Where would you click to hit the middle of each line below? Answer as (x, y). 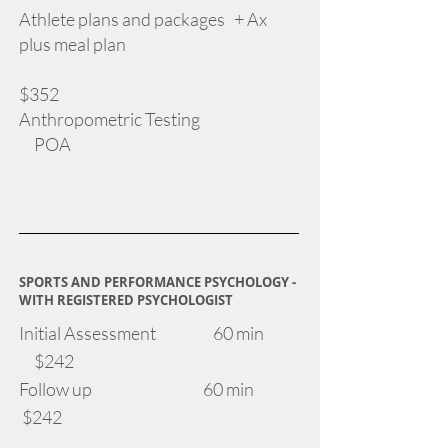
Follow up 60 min (159, 389)
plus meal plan (72, 44)
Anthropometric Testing (157, 119)
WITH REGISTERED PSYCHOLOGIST (126, 300)
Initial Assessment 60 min (156, 333)
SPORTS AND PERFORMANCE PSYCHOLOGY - (157, 282)
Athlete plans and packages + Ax (143, 19)
